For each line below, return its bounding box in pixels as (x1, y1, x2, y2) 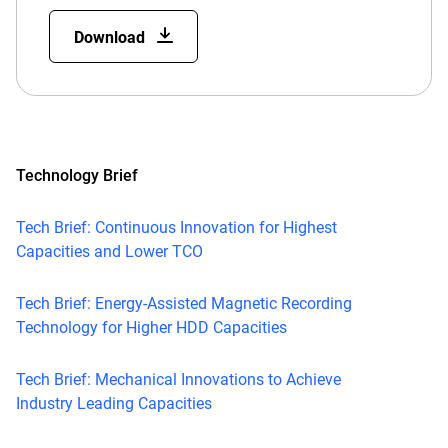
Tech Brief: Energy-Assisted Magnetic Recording (16, 294, 352, 313)
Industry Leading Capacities (16, 394, 212, 413)
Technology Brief (16, 166, 138, 185)
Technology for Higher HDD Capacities (16, 318, 287, 337)
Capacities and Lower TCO (16, 242, 203, 261)
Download (74, 28, 149, 47)
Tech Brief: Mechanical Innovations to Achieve (16, 370, 341, 389)
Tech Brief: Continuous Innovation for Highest (16, 218, 337, 237)
